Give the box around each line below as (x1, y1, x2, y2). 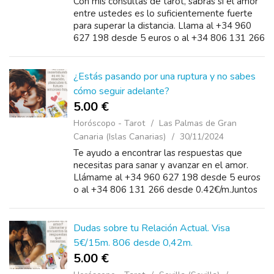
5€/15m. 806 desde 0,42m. (73, 236, 193, 250)
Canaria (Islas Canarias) (73, 131, 166, 143)
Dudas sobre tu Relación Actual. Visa (73, 221, 230, 235)
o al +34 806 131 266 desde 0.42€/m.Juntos (73, 183, 257, 196)
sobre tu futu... (73, 56, 133, 68)
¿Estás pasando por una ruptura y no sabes (73, 70, 256, 83)
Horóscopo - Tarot (73, 117, 145, 129)
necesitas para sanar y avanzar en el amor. (73, 159, 248, 171)
